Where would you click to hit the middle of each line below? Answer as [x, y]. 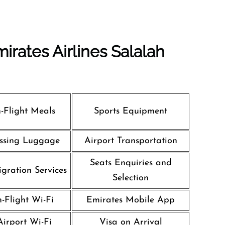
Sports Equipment [131, 111]
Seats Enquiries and [131, 163]
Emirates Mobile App [131, 200]
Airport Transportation [131, 141]
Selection [131, 178]
